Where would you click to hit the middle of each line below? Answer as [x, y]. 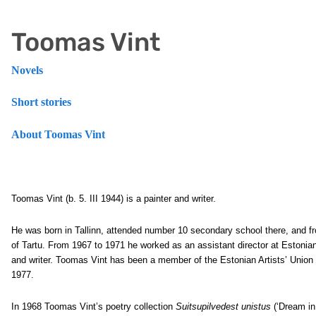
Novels [27, 70]
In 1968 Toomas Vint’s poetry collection [93, 306]
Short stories [41, 102]
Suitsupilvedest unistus [225, 306]
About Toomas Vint [58, 134]
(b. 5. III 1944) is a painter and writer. [141, 199]
